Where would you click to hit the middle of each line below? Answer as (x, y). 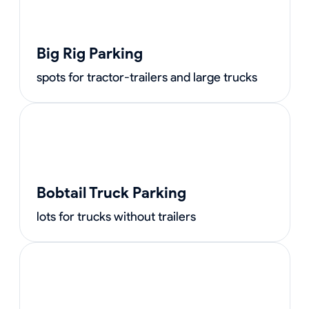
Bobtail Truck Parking (111, 193)
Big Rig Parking (89, 53)
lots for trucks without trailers (116, 217)
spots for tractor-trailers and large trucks (147, 77)
